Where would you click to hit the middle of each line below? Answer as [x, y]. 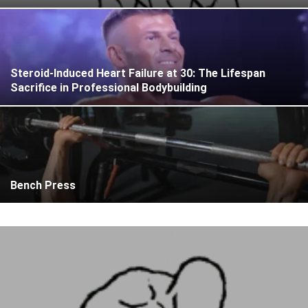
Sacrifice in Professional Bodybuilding [109, 88]
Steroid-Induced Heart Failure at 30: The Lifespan [138, 73]
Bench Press [43, 185]
